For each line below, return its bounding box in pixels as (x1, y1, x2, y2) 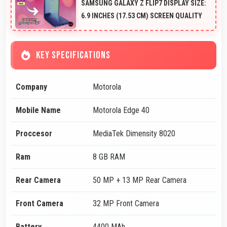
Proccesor (16, 129, 52, 139)
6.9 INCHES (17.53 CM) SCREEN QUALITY (81, 11, 202, 20)
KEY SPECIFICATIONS (36, 49, 110, 62)
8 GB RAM (93, 152, 125, 162)
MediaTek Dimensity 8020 (93, 129, 175, 139)
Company (16, 82, 47, 92)
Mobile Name (16, 105, 61, 116)
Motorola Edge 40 (93, 105, 149, 116)
